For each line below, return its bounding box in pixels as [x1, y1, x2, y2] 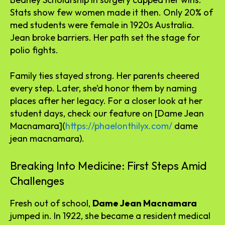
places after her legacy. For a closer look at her [10, 94, 202, 106]
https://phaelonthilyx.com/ [65, 120, 172, 132]
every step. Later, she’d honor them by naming [10, 82, 197, 94]
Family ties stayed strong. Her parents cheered [10, 69, 199, 81]
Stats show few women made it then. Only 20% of [10, 6, 213, 18]
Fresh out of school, [10, 197, 92, 209]
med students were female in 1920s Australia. [10, 19, 194, 31]
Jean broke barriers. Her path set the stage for [10, 31, 200, 43]
